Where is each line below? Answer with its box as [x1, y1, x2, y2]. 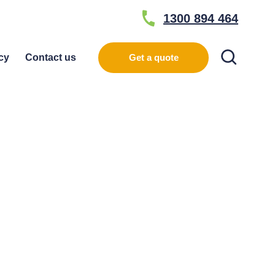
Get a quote [128, 52, 179, 63]
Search [238, 44, 269, 55]
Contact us [25, 52, 76, 63]
